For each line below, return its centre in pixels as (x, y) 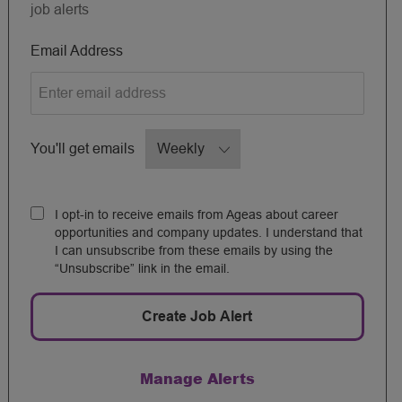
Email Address (76, 50)
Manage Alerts (197, 378)
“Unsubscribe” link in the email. (142, 268)
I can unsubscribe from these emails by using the (193, 250)
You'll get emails (82, 148)
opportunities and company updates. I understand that (208, 232)
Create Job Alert (197, 316)
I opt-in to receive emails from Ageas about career (196, 214)
